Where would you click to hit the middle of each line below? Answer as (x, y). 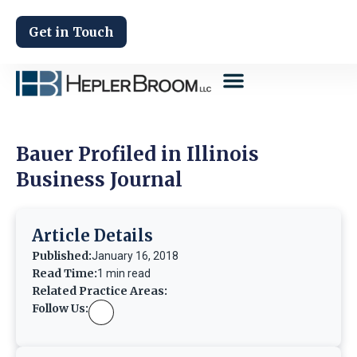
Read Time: (65, 273)
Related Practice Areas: (100, 291)
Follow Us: (60, 308)
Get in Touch (71, 32)
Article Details (92, 235)
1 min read (124, 273)
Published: (62, 256)
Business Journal (99, 180)
